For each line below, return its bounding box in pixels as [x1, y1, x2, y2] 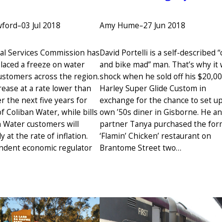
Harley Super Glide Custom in [100, 83, 206, 94]
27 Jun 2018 [143, 20, 185, 31]
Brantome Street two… [100, 142, 181, 153]
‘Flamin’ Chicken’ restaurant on [100, 130, 211, 141]
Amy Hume [100, 20, 139, 31]
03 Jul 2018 [21, 20, 60, 31]
